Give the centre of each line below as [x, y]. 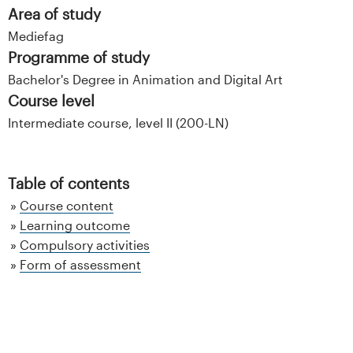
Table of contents [69, 183]
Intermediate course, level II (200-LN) [118, 122]
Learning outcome [75, 225]
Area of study [54, 13]
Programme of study [79, 57]
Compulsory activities [85, 244]
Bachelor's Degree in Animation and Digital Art [145, 79]
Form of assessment [80, 264]
